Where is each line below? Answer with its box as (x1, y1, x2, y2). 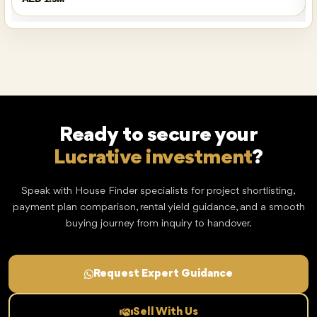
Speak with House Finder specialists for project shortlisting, (21, 186, 296, 197)
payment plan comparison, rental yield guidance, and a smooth (12, 202, 305, 213)
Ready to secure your (59, 125, 258, 146)
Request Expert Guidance (93, 268, 233, 279)
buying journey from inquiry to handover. (65, 219, 252, 229)
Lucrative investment (54, 147, 253, 168)
